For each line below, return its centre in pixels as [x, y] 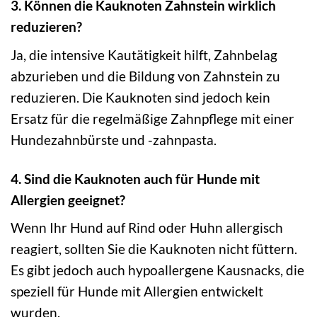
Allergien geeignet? [68, 200]
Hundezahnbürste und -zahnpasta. [114, 139]
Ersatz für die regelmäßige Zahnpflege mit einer [152, 118]
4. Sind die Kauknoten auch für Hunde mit [135, 178]
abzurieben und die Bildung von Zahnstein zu [145, 76]
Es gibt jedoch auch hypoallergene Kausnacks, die [157, 270]
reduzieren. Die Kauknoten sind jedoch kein [140, 97]
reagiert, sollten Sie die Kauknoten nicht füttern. [154, 249]
